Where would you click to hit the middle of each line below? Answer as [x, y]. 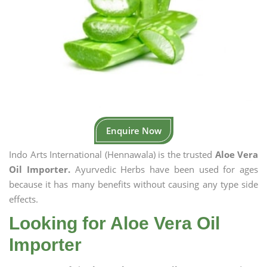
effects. [24, 199]
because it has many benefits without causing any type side [133, 184]
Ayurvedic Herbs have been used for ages [164, 169]
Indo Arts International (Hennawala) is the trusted [112, 154]
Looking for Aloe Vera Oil [114, 223]
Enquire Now [133, 131]
